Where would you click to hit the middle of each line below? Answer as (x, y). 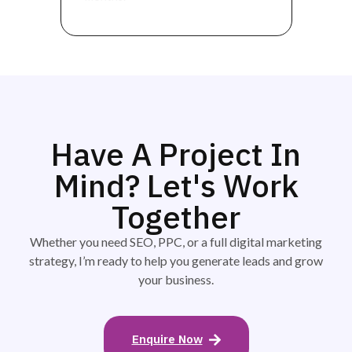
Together (176, 216)
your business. (176, 279)
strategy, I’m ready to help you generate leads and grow (176, 260)
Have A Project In (176, 154)
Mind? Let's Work (176, 185)
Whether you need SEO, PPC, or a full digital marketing (176, 241)
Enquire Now (167, 339)
